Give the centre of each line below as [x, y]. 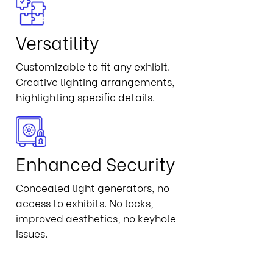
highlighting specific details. [86, 97]
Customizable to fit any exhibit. [93, 66]
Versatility [58, 42]
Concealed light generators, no [93, 187]
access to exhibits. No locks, [85, 203]
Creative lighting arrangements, [96, 81]
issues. [32, 233]
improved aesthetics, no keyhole [96, 218]
